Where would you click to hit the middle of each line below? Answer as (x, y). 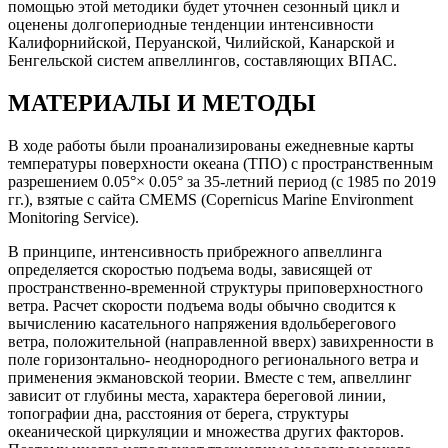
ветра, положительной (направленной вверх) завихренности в (221, 342)
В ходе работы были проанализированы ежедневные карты (211, 146)
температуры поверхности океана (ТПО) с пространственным (220, 164)
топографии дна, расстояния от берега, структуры (178, 414)
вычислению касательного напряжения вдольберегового (202, 324)
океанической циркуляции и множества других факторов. (206, 432)
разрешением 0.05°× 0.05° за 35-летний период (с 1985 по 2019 (222, 182)
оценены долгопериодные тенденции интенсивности (191, 25)
